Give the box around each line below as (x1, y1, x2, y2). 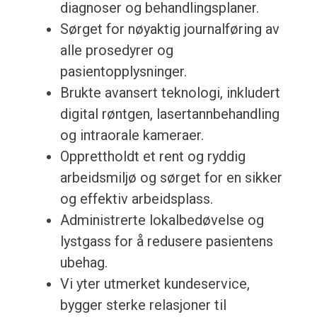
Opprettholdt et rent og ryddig (59, 148, 246, 166)
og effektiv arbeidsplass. (59, 190, 213, 208)
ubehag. (59, 254, 108, 272)
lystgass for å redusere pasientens (59, 233, 273, 250)
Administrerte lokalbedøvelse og (59, 212, 264, 229)
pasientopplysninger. (59, 63, 187, 81)
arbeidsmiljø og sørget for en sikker (59, 169, 282, 187)
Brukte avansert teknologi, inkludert (59, 84, 280, 102)
